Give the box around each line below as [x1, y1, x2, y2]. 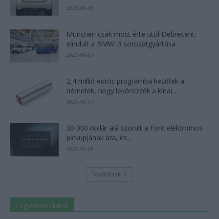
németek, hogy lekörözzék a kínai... [66, 86, 176, 95]
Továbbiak [91, 170, 121, 178]
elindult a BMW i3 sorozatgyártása [66, 39, 175, 48]
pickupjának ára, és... [66, 132, 131, 142]
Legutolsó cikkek [16, 200, 68, 210]
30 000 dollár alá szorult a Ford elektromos [66, 123, 203, 132]
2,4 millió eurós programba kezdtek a [66, 76, 184, 86]
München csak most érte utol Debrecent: [66, 29, 196, 39]
